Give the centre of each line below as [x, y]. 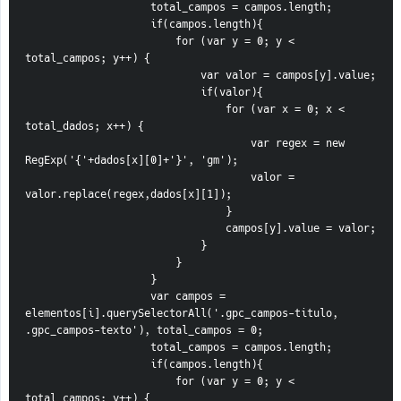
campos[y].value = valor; [301, 229]
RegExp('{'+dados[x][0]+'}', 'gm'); [132, 161]
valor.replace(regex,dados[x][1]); [128, 195]
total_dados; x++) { [85, 127]
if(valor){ [232, 93]
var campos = [88, 297]
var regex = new [138, 144]
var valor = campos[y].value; [288, 76]
